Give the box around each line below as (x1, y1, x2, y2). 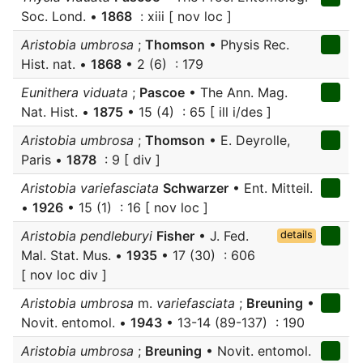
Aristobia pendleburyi (21, 228, 152, 244)
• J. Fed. (194, 228, 249, 244)
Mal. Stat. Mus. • (21, 247, 126, 263)
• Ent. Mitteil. (228, 180, 313, 196)
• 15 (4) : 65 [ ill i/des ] (123, 104, 271, 120)
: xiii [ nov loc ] (132, 8, 232, 24)
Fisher (156, 228, 194, 244)
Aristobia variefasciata (21, 180, 159, 196)
